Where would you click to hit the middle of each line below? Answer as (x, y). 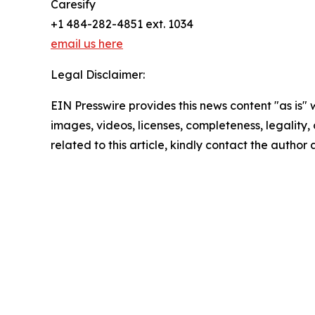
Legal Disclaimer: (98, 75)
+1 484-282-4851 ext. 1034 (122, 24)
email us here (87, 44)
